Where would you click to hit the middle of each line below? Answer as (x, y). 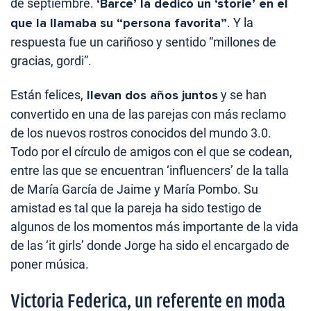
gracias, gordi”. (51, 61)
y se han (242, 95)
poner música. (50, 264)
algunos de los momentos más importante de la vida (154, 227)
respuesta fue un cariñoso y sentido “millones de (143, 42)
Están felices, (47, 95)
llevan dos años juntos (151, 95)
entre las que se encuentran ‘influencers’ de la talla (150, 171)
